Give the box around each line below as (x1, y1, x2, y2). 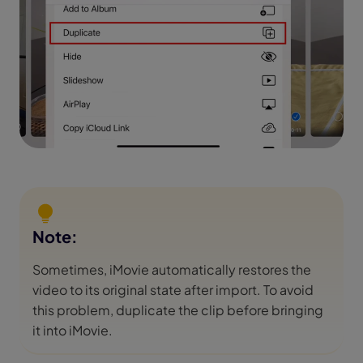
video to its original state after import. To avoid (32, 280, 314, 298)
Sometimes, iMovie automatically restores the (32, 260, 311, 278)
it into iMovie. (32, 321, 113, 339)
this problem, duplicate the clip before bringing (32, 301, 323, 318)
